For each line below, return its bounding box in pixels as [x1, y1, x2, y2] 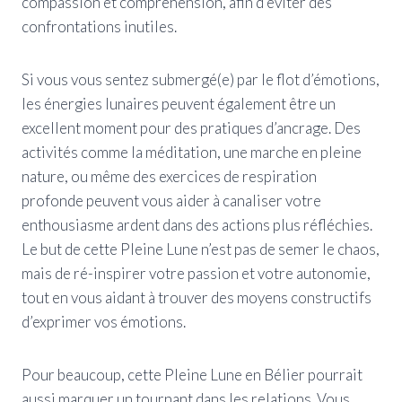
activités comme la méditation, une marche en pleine [22, 142, 362, 162]
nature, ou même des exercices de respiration [22, 166, 317, 186]
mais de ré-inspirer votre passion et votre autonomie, [22, 263, 371, 283]
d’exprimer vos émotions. [22, 311, 186, 331]
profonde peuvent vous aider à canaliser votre [22, 190, 321, 210]
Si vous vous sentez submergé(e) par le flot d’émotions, [22, 69, 380, 89]
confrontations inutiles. [22, 16, 177, 36]
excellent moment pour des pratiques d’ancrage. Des [22, 118, 361, 137]
